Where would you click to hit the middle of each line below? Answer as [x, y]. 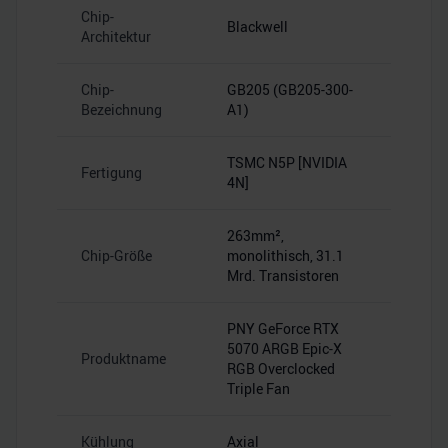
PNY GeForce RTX [283, 328]
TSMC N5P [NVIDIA [287, 162]
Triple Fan [258, 388]
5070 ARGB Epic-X [284, 348]
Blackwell [257, 26]
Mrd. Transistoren [283, 275]
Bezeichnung [121, 109]
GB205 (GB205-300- [290, 89]
